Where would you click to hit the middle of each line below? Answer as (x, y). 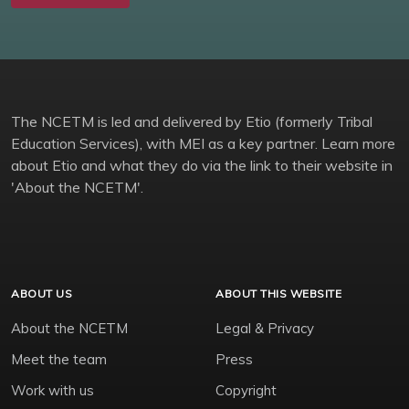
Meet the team (59, 360)
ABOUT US (42, 294)
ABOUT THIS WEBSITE (278, 294)
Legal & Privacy (265, 329)
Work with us (52, 391)
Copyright (246, 391)
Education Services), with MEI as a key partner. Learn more (203, 144)
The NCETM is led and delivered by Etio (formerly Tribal (192, 122)
